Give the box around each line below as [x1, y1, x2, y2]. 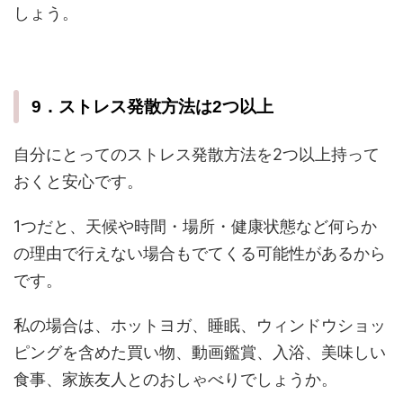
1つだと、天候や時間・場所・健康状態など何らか [13, 217, 377, 237]
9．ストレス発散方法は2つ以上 [31, 97, 273, 117]
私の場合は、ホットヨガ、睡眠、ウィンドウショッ [13, 316, 386, 336]
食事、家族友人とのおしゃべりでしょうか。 [13, 370, 337, 390]
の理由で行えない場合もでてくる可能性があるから [13, 244, 386, 264]
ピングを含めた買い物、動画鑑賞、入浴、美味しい [13, 343, 386, 363]
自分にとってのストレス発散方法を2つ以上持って [13, 145, 380, 165]
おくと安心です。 [13, 172, 143, 192]
